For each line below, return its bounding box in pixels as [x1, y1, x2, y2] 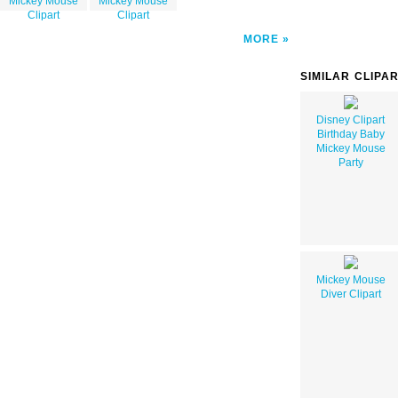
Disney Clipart [316, 113, 385, 126]
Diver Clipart [320, 287, 381, 300]
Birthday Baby [316, 127, 385, 140]
